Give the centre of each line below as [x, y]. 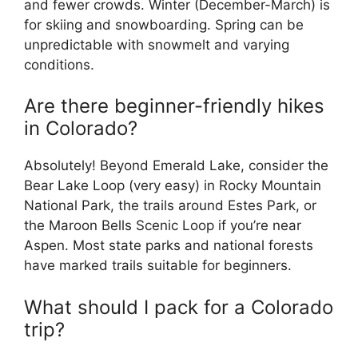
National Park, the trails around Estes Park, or [170, 206]
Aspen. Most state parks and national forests [169, 246]
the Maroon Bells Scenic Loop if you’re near [163, 226]
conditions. [59, 64]
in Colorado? [81, 129]
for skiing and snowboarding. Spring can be [164, 24]
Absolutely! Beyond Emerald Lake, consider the [176, 166]
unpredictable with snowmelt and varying [157, 44]
